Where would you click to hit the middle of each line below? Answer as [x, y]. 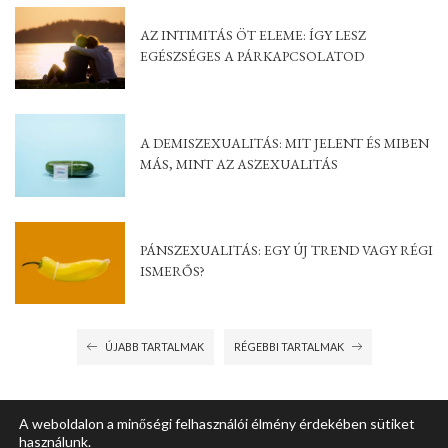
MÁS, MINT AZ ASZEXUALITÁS [239, 163]
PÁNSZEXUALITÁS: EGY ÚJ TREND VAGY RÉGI [286, 250]
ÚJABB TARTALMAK [154, 346]
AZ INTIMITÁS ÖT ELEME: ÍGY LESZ [253, 35]
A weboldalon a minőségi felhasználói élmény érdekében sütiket [217, 423]
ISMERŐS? [172, 271]
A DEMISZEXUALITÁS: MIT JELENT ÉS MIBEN [284, 142]
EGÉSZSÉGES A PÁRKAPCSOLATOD [252, 56]
